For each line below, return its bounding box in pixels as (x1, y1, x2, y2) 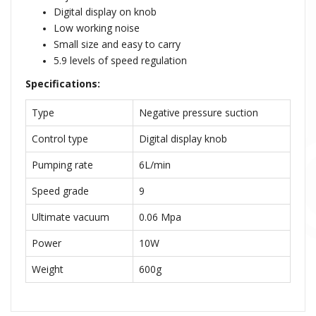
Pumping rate (32, 158, 93, 172)
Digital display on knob (54, 5, 157, 19)
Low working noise (54, 21, 140, 35)
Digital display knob (139, 132, 227, 146)
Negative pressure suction (139, 106, 258, 120)
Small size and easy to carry (54, 37, 181, 51)
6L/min (139, 158, 171, 172)
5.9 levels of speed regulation (54, 54, 187, 68)
